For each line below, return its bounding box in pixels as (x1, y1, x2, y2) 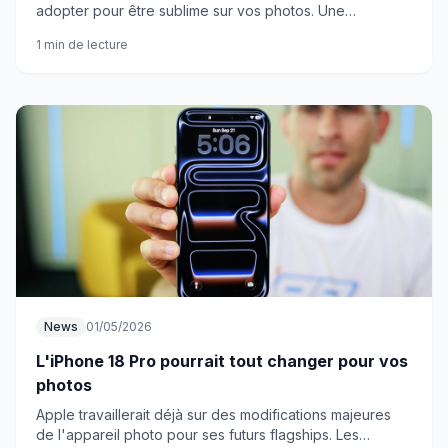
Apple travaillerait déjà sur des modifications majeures (36, 406, 391, 423)
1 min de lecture (36, 37, 128, 52)
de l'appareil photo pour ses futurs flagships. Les (36, 426, 359, 443)
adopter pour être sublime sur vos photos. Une (36, 2, 345, 19)
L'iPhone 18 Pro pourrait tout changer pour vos (36, 351, 408, 371)
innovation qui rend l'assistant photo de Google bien (36, 22, 382, 39)
